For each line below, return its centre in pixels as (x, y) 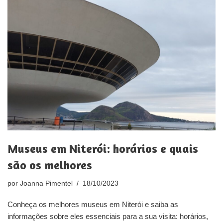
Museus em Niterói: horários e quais (103, 149)
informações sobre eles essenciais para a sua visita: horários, (108, 217)
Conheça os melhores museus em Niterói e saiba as (93, 205)
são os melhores (50, 165)
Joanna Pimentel (46, 184)
